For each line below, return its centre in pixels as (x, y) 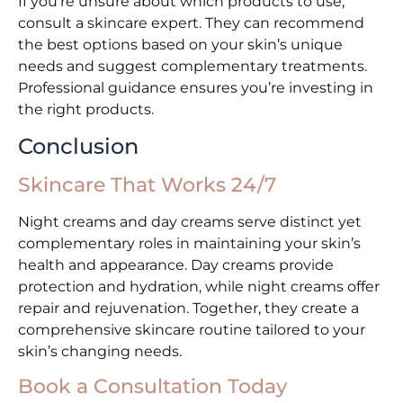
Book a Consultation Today (152, 387)
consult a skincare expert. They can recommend (191, 23)
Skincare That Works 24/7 (147, 184)
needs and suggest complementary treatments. (193, 67)
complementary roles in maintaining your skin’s (189, 243)
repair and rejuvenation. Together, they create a (188, 308)
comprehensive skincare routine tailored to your (192, 329)
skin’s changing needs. (100, 351)
